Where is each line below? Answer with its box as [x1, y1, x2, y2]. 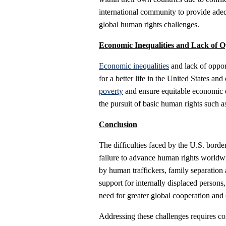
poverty [99, 87, 123, 96]
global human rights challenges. [99, 20, 199, 29]
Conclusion [99, 120, 137, 129]
